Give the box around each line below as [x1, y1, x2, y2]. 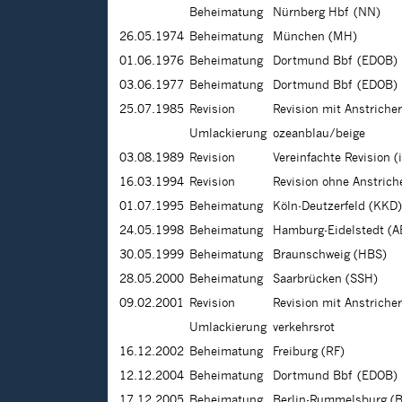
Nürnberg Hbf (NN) [273, 6, 380, 20]
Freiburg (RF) [273, 345, 345, 359]
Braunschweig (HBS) [273, 249, 387, 262]
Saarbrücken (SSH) [273, 273, 378, 286]
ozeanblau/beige [273, 127, 365, 141]
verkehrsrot [273, 321, 335, 335]
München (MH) [273, 31, 357, 44]
